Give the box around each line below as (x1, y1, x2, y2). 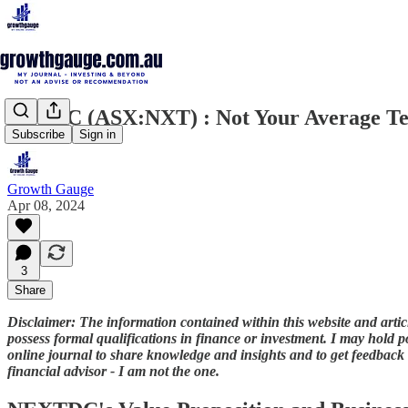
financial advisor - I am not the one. (7, 362, 219, 379)
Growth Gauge (7, 180, 94, 197)
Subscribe (12, 127, 65, 142)
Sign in (79, 127, 116, 142)
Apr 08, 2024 (7, 197, 85, 213)
